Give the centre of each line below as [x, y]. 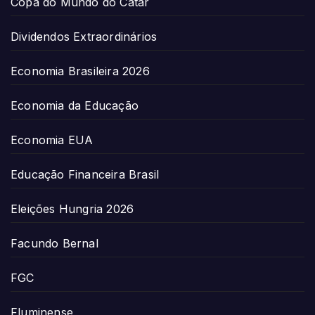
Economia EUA [52, 140]
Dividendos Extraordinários [84, 37]
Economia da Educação [75, 106]
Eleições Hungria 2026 [72, 209]
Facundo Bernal [54, 244]
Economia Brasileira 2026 [80, 71]
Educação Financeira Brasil [85, 175]
